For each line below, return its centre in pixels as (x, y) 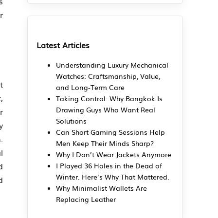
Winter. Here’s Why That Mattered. (113, 177)
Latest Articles (63, 45)
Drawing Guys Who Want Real (106, 110)
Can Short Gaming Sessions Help (110, 132)
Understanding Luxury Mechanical (112, 65)
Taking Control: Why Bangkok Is (109, 99)
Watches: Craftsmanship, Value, (108, 76)
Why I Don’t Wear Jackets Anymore (114, 154)
